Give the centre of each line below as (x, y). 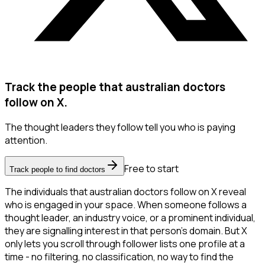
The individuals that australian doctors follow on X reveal (125, 192)
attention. (26, 140)
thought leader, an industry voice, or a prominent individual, (130, 218)
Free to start (151, 169)
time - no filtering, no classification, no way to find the (119, 257)
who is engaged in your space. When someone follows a (126, 205)
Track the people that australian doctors (115, 87)
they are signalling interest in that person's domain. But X (126, 231)
